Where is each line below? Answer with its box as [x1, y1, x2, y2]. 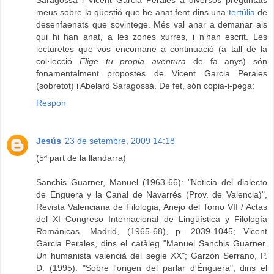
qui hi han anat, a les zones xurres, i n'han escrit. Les [36, 32, 267, 42]
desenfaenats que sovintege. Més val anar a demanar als [36, 20, 267, 30]
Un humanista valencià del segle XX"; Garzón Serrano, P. [36, 251, 267, 261]
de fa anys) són [186, 56, 267, 67]
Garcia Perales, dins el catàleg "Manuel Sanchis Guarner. [36, 239, 267, 249]
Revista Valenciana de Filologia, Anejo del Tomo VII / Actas [36, 202, 267, 212]
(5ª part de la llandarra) [36, 153, 126, 163]
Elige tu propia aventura [79, 56, 186, 67]
